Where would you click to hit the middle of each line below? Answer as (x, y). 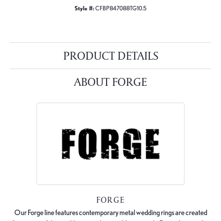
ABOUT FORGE (110, 81)
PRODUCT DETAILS (110, 55)
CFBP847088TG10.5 (121, 8)
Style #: (84, 8)
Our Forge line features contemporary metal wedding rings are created (110, 212)
